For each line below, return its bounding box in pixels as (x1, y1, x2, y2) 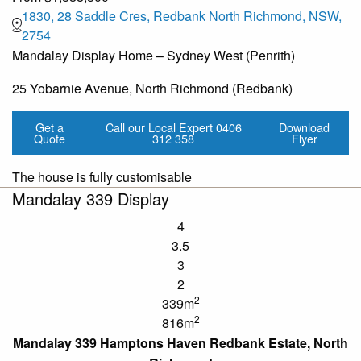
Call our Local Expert (105, 118, 213, 135)
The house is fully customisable (12, 168, 192, 187)
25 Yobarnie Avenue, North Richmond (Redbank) (12, 78, 293, 98)
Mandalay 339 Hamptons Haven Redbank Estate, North (13, 334, 348, 353)
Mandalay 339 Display (12, 187, 169, 211)
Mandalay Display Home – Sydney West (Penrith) (12, 45, 295, 64)
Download (279, 118, 330, 135)
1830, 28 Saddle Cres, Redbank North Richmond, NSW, (22, 6, 342, 25)
